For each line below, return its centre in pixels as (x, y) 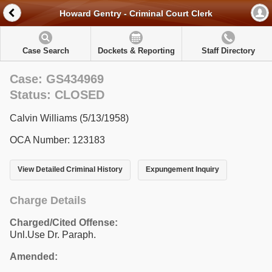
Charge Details (48, 200)
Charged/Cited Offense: (64, 222)
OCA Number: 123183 (57, 140)
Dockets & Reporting (136, 51)
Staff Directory (228, 51)
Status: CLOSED (57, 95)
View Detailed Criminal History (70, 170)
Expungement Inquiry (182, 170)
